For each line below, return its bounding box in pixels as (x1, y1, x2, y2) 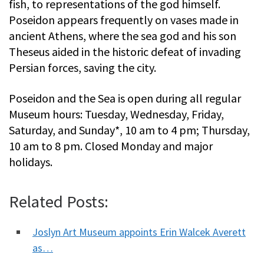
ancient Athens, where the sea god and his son (9, 28, 236, 43)
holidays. (9, 154, 52, 169)
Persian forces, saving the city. (9, 60, 156, 75)
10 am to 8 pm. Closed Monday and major (9, 138, 213, 153)
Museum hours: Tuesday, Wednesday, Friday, (9, 106, 224, 121)
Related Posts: (9, 190, 108, 212)
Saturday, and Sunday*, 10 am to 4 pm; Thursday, (9, 122, 250, 137)
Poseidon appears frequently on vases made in (9, 12, 239, 27)
